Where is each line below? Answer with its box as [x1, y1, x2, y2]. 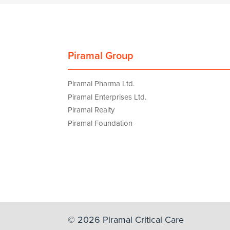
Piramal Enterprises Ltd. [68, 92, 146, 102]
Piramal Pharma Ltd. [68, 79, 135, 89]
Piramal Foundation [68, 118, 132, 128]
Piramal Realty [68, 105, 114, 115]
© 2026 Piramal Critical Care [68, 214, 184, 226]
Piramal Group [68, 50, 133, 63]
